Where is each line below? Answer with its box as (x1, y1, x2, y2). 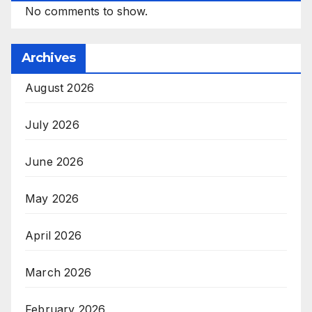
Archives (22, 49, 75, 65)
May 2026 (25, 191, 79, 205)
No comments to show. (25, 3, 148, 18)
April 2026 (25, 228, 81, 242)
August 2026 (25, 80, 95, 95)
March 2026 (25, 265, 91, 279)
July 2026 (25, 117, 79, 132)
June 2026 (25, 154, 84, 169)
